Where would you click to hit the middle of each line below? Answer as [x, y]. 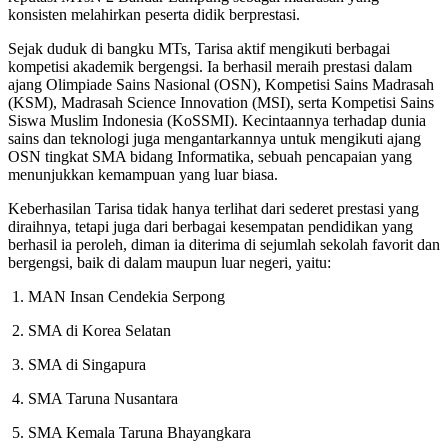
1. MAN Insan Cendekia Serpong [116, 297]
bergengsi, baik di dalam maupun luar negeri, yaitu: [169, 263]
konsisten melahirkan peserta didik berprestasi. [154, 15]
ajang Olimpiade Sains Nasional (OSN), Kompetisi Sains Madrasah [221, 85]
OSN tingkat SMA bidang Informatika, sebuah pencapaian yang [210, 157]
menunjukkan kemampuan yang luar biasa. [143, 175]
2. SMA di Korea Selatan [89, 331]
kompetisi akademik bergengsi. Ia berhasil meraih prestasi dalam [210, 67]
